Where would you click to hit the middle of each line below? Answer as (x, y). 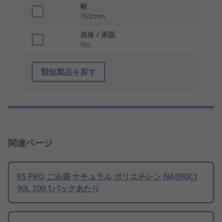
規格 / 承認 (98, 35)
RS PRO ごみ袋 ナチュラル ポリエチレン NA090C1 (107, 177)
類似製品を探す (68, 72)
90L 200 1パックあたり (58, 189)
